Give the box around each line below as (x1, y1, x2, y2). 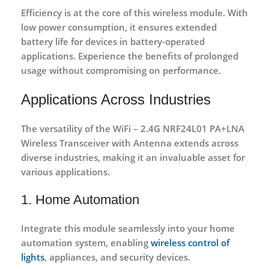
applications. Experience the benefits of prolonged (21, 49, 238, 62)
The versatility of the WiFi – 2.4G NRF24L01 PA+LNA (21, 122, 244, 134)
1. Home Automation (21, 192, 139, 207)
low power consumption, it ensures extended (21, 20, 217, 33)
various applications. (21, 165, 110, 178)
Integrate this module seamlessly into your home (21, 222, 235, 234)
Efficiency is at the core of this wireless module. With (21, 6, 248, 19)
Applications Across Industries (21, 91, 211, 107)
